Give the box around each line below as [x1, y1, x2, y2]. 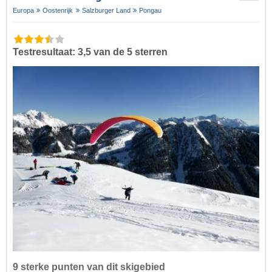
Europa [13, 7, 34, 15]
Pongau [139, 7, 162, 15]
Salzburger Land [81, 7, 131, 15]
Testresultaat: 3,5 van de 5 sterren [13, 47, 168, 58]
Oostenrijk [42, 7, 73, 15]
